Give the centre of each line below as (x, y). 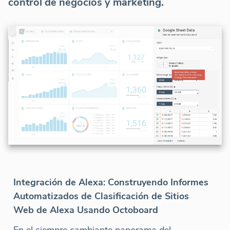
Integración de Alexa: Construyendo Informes (111, 182)
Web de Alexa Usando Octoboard (86, 210)
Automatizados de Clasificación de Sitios (101, 196)
